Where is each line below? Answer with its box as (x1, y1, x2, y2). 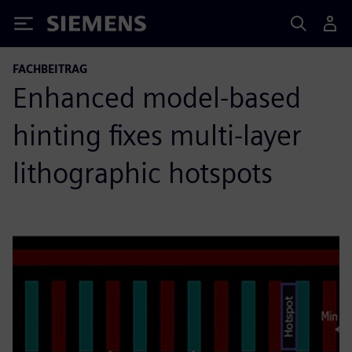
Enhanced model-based (13, 80, 301, 115)
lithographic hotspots (13, 156, 273, 190)
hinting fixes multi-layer (13, 118, 302, 152)
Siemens (47, 18, 99, 35)
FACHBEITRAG (13, 62, 88, 75)
